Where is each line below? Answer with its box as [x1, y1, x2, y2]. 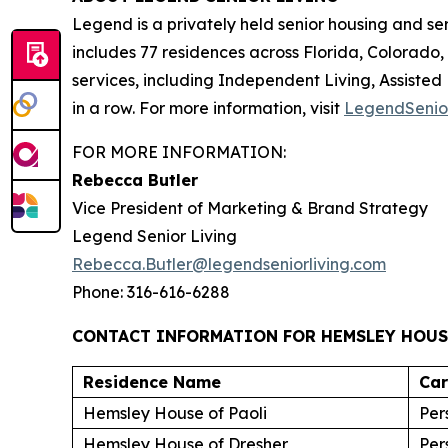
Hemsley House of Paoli [83, 403, 267, 423]
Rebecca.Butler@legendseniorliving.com [72, 254, 386, 274]
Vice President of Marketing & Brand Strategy [72, 198, 428, 218]
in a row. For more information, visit [72, 98, 344, 118]
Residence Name [83, 372, 221, 392]
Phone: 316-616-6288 [72, 282, 230, 302]
